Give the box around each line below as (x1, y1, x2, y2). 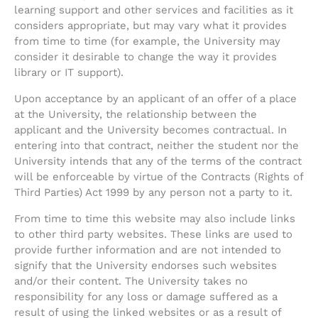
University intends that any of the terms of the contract (14, 155, 302, 168)
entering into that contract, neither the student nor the (14, 139, 299, 153)
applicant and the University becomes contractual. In (14, 124, 287, 137)
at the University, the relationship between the (14, 108, 257, 121)
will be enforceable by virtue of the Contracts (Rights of (14, 170, 303, 184)
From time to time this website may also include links (14, 212, 295, 226)
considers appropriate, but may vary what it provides (14, 19, 287, 33)
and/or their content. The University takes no (14, 275, 248, 288)
